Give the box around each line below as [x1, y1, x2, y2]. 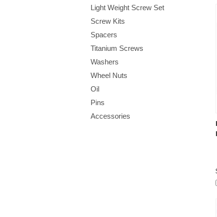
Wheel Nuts [91, 71, 127, 79]
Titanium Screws [91, 44, 143, 52]
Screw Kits [91, 16, 125, 25]
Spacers [91, 30, 117, 39]
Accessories [91, 111, 130, 120]
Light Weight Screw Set [91, 3, 164, 12]
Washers [91, 57, 119, 66]
